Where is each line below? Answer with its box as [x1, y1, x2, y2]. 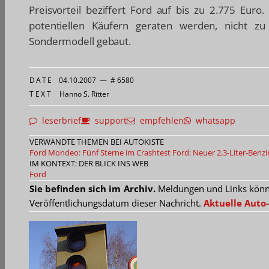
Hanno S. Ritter [59, 89, 109, 100]
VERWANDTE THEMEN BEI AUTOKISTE [29, 136, 164, 148]
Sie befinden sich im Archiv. [29, 183, 156, 195]
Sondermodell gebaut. [29, 34, 131, 49]
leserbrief [37, 115, 81, 127]
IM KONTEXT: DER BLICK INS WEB [29, 158, 148, 169]
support [90, 115, 127, 127]
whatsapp [191, 115, 235, 127]
